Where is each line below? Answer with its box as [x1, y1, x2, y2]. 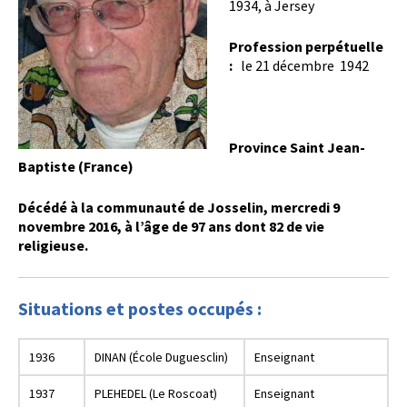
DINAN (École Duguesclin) [94, 349, 228, 365]
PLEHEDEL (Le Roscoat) [94, 385, 217, 402]
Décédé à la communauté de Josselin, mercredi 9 [18, 198, 340, 216]
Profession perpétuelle [229, 37, 383, 55]
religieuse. [18, 236, 88, 254]
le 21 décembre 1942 [235, 56, 369, 74]
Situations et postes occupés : [18, 297, 262, 320]
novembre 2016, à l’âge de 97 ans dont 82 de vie [18, 217, 324, 235]
